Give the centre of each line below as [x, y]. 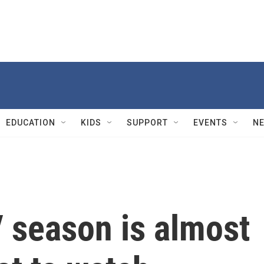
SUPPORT [147, 123]
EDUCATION [31, 123]
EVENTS [210, 123]
